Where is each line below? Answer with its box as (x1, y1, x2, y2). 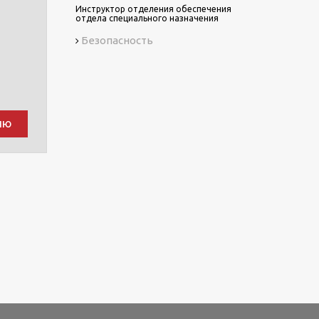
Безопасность (81, 34, 153, 46)
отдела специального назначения (75, 14, 219, 23)
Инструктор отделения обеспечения (75, 4, 231, 14)
